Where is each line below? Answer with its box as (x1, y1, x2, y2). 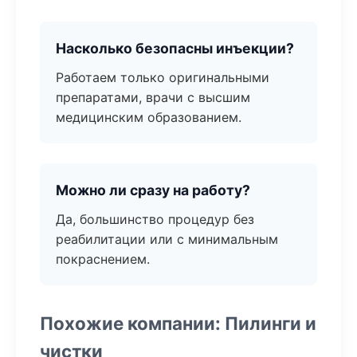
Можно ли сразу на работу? (56, 182, 250, 198)
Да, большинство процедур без (56, 211, 254, 227)
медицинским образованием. (56, 109, 241, 125)
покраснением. (56, 251, 150, 267)
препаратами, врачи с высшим (56, 89, 250, 105)
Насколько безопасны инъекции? (56, 40, 294, 57)
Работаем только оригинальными (56, 69, 269, 85)
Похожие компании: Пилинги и (40, 312, 316, 334)
